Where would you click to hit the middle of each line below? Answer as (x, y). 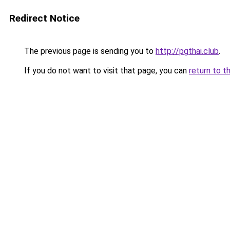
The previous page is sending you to (89, 51)
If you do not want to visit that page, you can (106, 71)
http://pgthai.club (187, 51)
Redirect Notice (44, 18)
